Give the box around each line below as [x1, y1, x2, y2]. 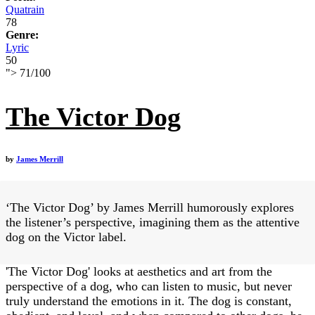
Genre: [6, 28, 39, 41]
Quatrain [6, 3, 44, 15]
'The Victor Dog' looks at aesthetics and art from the [6, 264, 272, 278]
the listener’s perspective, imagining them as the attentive [6, 214, 300, 229]
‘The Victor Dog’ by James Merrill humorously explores [6, 200, 294, 214]
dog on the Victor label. [6, 229, 127, 244]
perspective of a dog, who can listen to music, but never [6, 278, 292, 293]
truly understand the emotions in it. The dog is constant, [6, 293, 292, 308]
